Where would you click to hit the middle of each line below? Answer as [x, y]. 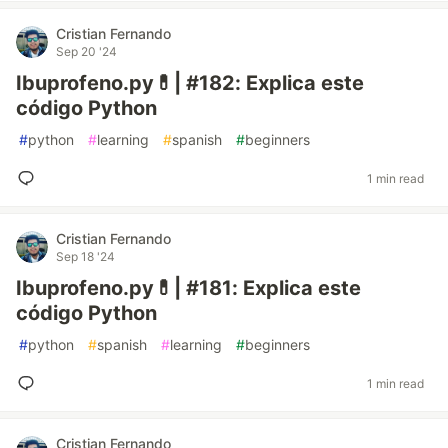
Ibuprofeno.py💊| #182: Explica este [190, 83]
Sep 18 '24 [85, 256]
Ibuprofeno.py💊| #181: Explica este [188, 288]
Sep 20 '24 [86, 51]
